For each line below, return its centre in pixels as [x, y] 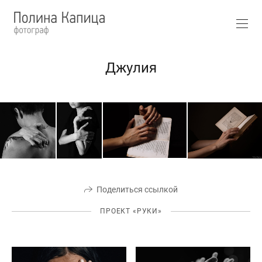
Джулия [131, 68]
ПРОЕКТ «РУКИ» [131, 211]
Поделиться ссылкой [137, 190]
